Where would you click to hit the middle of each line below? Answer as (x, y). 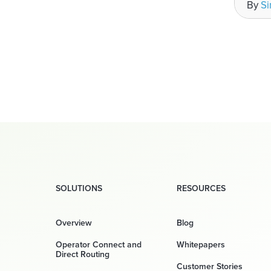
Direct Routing (83, 254)
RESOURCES (201, 188)
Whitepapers (201, 244)
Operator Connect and (99, 244)
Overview (74, 223)
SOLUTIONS (79, 188)
